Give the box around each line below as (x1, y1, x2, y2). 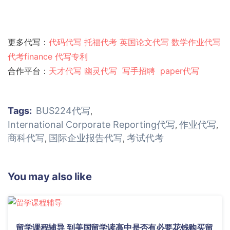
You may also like (8, 170, 92, 183)
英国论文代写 (120, 36, 169, 47)
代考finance (8, 51, 52, 62)
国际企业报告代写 (49, 132, 123, 143)
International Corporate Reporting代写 (8, 119, 175, 130)
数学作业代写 (171, 36, 221, 47)
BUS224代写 (36, 105, 90, 116)
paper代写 (160, 65, 199, 76)
